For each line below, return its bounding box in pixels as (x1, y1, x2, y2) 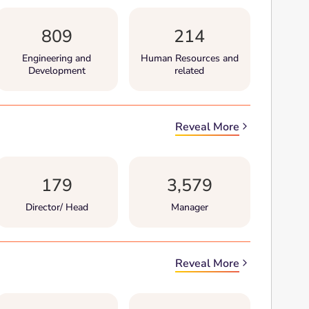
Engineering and (22, 52, 92, 65)
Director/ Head (25, 201, 88, 214)
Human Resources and (140, 52, 239, 65)
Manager (170, 201, 208, 214)
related (175, 64, 205, 77)
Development (28, 64, 86, 77)
